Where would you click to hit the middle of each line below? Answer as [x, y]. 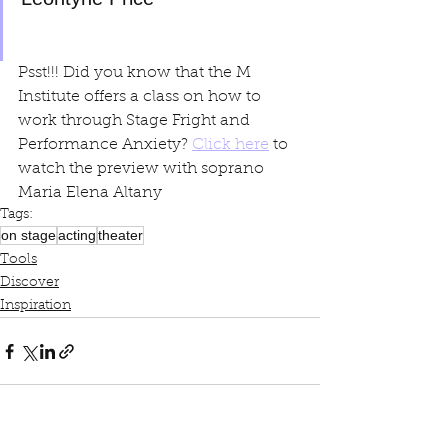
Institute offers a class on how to [141, 97]
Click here [230, 145]
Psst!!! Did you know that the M [136, 73]
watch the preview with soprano [143, 169]
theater [120, 235]
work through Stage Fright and [136, 121]
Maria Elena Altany [90, 193]
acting [77, 235]
